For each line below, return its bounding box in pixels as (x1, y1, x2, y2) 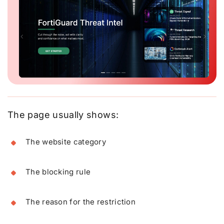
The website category (25, 136, 106, 146)
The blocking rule (25, 166, 91, 176)
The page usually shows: (7, 109, 119, 120)
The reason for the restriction (25, 196, 135, 206)
